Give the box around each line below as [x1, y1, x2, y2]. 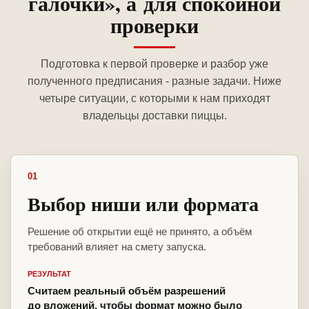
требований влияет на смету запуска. [28, 241, 206, 253]
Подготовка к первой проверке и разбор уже [41, 58, 268, 70]
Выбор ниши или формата [28, 190, 259, 219]
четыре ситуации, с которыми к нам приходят [39, 92, 270, 105]
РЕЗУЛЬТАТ [28, 270, 71, 279]
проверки [110, 10, 199, 41]
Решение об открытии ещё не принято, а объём [28, 226, 252, 238]
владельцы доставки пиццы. [82, 110, 227, 122]
